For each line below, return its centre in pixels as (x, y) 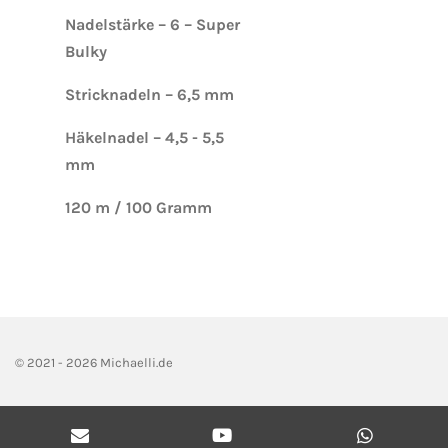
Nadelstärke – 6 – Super (152, 24)
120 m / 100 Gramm (138, 207)
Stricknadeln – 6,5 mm (149, 94)
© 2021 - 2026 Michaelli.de (94, 362)
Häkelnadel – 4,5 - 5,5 (144, 137)
